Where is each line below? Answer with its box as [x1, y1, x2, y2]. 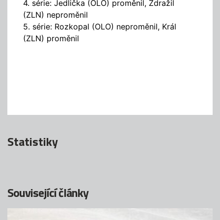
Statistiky [7, 133, 58, 151]
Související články [7, 184, 88, 202]
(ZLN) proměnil [23, 33, 79, 44]
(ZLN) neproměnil [23, 10, 88, 20]
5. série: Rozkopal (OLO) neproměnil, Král [23, 22, 176, 32]
